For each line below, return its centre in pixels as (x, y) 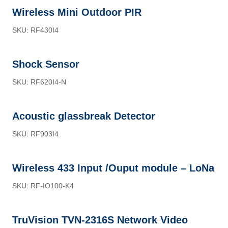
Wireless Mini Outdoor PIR (77, 12)
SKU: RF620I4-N (39, 82)
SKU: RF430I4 (35, 30)
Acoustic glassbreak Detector (84, 116)
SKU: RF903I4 (35, 134)
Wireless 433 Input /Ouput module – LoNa (113, 168)
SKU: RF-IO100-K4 (43, 186)
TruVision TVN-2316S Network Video (100, 220)
